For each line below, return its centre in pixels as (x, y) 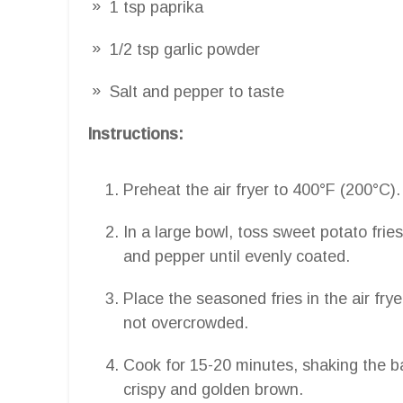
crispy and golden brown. (213, 389)
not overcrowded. (186, 322)
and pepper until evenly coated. (237, 256)
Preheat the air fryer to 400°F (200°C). (262, 189)
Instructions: (135, 134)
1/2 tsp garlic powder (185, 49)
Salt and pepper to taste (197, 91)
